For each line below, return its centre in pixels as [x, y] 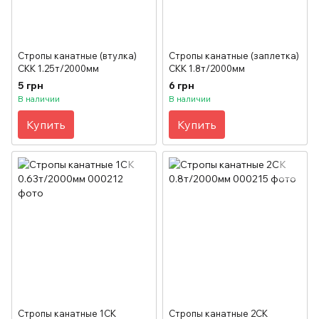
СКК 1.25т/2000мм [58, 69]
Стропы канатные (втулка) [77, 56]
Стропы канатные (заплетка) [234, 56]
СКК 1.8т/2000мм [207, 69]
